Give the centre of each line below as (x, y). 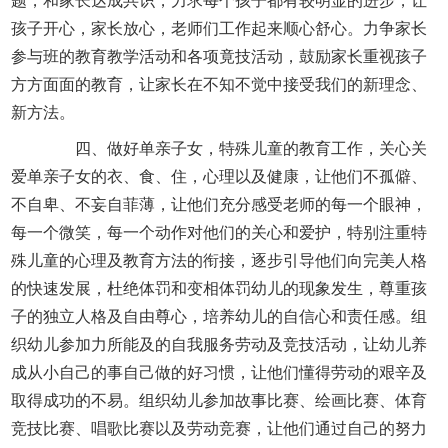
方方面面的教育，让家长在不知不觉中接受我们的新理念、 (219, 84)
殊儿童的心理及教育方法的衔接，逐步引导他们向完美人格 (219, 260)
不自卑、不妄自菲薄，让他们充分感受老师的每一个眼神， (219, 204)
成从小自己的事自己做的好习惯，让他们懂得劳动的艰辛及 (219, 372)
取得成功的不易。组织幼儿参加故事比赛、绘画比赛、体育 (219, 400)
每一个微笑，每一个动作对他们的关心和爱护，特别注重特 (219, 232)
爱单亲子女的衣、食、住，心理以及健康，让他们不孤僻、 (219, 176)
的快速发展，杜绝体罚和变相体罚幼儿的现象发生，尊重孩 (219, 288)
